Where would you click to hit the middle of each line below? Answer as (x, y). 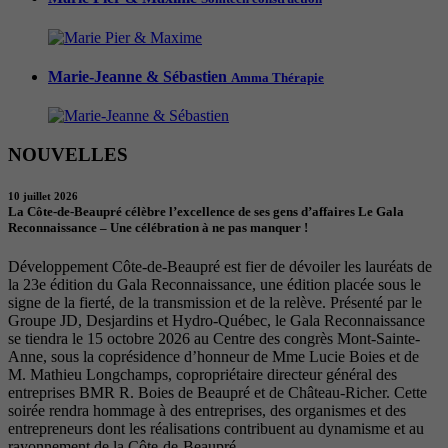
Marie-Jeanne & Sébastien (139, 76)
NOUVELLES (68, 154)
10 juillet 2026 (43, 196)
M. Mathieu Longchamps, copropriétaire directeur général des (202, 375)
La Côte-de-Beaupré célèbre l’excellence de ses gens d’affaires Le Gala (206, 212)
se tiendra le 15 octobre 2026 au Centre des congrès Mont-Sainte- (214, 339)
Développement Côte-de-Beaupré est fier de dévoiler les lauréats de (220, 267)
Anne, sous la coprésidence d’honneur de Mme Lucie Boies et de (213, 357)
